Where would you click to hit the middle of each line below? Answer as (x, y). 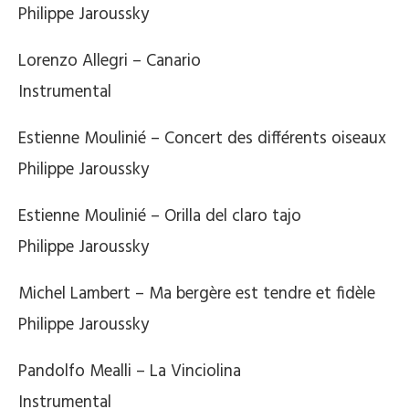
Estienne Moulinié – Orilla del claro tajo (160, 216)
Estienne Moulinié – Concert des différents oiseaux (202, 138)
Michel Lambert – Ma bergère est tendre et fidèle (197, 294)
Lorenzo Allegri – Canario (110, 61)
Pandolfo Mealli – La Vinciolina (130, 371)
